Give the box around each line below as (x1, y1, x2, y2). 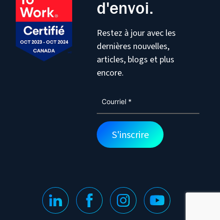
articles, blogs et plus (97, 53, 175, 66)
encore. (97, 66, 124, 79)
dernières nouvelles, (97, 40, 170, 53)
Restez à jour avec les (97, 27, 176, 39)
